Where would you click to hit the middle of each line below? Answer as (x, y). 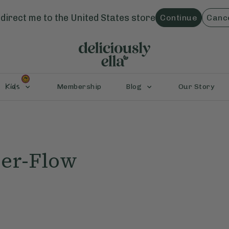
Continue (179, 18)
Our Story (196, 87)
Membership (79, 87)
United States (100, 18)
